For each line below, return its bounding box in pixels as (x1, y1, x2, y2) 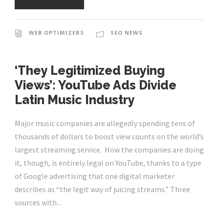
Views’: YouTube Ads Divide (15, 78, 176, 93)
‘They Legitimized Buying (15, 63, 165, 78)
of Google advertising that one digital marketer (15, 171, 175, 181)
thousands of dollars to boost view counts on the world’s (15, 131, 204, 142)
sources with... (15, 197, 61, 208)
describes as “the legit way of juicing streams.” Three (15, 184, 190, 195)
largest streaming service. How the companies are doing (15, 145, 204, 155)
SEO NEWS (110, 29, 143, 37)
